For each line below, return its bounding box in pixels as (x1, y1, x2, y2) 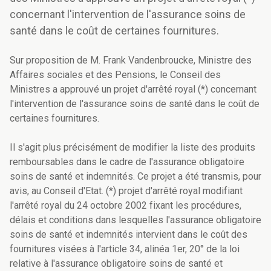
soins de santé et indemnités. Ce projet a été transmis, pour (10, 171, 261, 183)
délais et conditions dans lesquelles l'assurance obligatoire (10, 214, 261, 226)
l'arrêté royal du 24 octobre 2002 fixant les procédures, (10, 200, 241, 212)
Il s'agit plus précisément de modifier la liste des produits (10, 142, 255, 154)
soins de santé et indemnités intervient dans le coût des (10, 229, 247, 241)
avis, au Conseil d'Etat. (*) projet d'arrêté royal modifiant (10, 185, 243, 197)
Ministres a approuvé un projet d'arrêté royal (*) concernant (10, 83, 256, 96)
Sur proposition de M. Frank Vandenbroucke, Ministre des (10, 54, 252, 67)
